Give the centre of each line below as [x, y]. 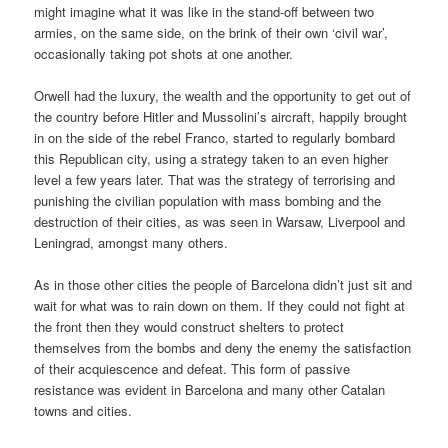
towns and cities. [83, 411]
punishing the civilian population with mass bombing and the [208, 201]
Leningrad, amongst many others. [131, 243]
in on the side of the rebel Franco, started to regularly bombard [215, 138]
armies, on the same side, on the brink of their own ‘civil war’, [211, 32]
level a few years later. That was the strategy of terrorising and [215, 180]
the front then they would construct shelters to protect [189, 327]
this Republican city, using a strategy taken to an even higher [211, 159]
